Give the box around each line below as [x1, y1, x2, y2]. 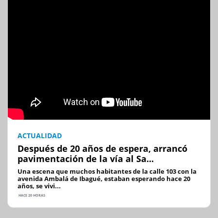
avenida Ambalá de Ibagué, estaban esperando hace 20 [18, 174, 190, 183]
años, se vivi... [18, 181, 61, 190]
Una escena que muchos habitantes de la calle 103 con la [18, 166, 197, 176]
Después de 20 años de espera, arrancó [18, 142, 187, 154]
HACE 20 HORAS [18, 193, 45, 198]
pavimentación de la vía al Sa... [18, 152, 154, 164]
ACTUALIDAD [18, 130, 62, 140]
